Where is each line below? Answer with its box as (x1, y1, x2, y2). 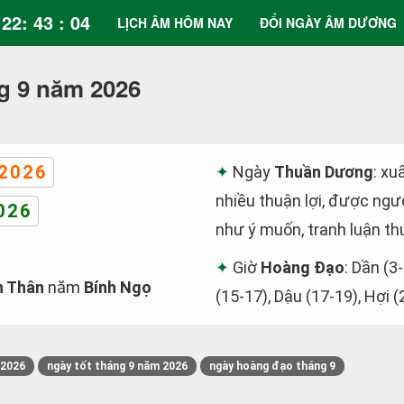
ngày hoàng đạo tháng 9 (209, 360, 335, 372)
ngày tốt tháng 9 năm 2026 (47, 360, 188, 372)
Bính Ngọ (84, 278, 151, 297)
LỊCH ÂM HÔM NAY (117, 14, 233, 32)
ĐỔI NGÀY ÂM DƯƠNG (260, 14, 397, 32)
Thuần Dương (274, 162, 373, 181)
